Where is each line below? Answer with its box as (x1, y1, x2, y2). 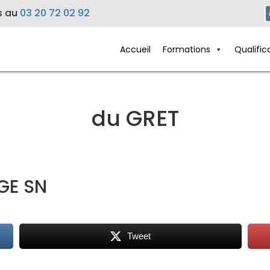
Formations (162, 43, 210, 55)
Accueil (119, 43, 151, 55)
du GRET (91, 102, 179, 134)
